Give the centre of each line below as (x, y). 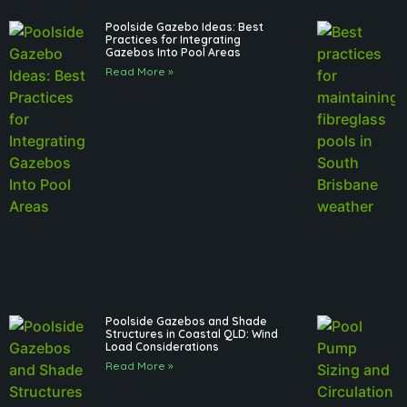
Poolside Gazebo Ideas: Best (185, 27)
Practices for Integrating (174, 40)
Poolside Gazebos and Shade (187, 322)
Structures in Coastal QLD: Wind (192, 334)
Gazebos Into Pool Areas (174, 53)
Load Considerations (163, 347)
